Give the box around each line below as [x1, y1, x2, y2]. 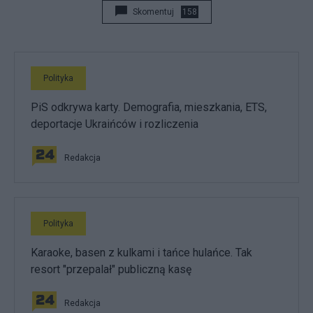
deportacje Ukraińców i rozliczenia [31, 117, 198, 131]
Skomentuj [132, 7, 174, 17]
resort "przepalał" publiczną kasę [31, 263, 191, 277]
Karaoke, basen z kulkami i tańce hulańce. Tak [31, 246, 252, 260]
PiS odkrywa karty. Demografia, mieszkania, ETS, [31, 101, 267, 115]
